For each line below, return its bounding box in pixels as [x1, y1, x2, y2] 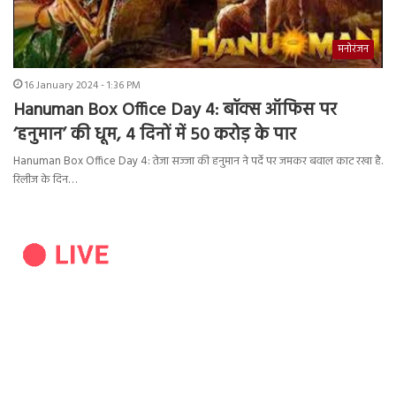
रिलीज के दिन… [13, 171, 77, 190]
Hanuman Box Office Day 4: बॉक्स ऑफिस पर [13, 96, 337, 126]
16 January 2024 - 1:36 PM [25, 77, 141, 95]
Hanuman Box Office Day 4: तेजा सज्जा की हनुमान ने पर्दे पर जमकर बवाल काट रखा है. [13, 152, 383, 171]
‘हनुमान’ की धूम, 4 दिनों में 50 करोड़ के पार [13, 121, 296, 150]
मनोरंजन [338, 41, 369, 59]
